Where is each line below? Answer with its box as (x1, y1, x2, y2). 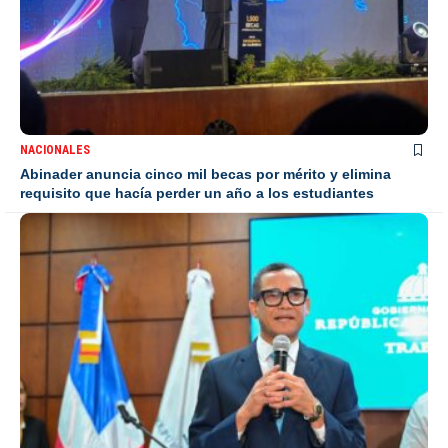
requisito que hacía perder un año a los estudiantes (20, 185, 374, 202)
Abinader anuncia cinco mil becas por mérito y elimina (20, 166, 391, 183)
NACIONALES (20, 143, 90, 158)
